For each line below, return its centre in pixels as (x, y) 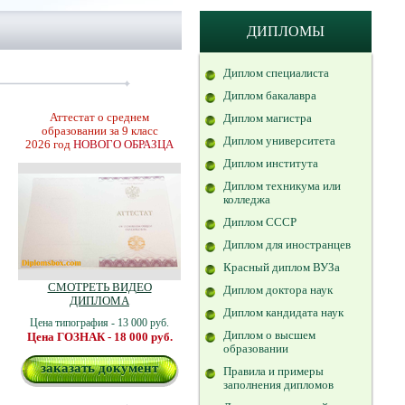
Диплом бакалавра (270, 95)
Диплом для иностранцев (287, 245)
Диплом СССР (260, 222)
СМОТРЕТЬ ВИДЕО (99, 287)
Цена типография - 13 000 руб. (99, 323)
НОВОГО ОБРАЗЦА (123, 144)
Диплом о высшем (269, 335)
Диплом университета (279, 141)
